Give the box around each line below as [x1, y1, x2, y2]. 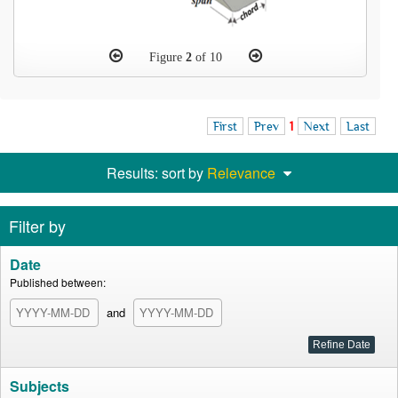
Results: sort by [107, 163, 207, 183]
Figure [149, 51, 186, 64]
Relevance [207, 163, 275, 183]
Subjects [10, 376, 69, 396]
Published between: [10, 275, 106, 290]
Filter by [9, 214, 66, 237]
